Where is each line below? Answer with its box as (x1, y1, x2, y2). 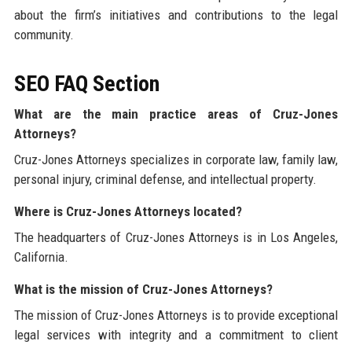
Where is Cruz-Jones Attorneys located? (13, 203, 242, 220)
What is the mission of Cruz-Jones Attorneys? (13, 281, 273, 298)
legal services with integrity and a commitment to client (13, 327, 339, 343)
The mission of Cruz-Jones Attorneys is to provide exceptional (13, 307, 339, 324)
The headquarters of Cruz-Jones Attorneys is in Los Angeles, (13, 229, 339, 246)
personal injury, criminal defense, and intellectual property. (13, 171, 317, 188)
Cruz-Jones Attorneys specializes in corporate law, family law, (13, 152, 339, 168)
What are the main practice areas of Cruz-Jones (13, 106, 339, 123)
